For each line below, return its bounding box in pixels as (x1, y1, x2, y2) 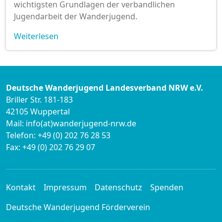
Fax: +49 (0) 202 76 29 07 (6, 141, 95, 153)
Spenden (150, 181, 183, 193)
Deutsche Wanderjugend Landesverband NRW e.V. (6, 82, 203, 93)
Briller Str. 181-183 (6, 94, 73, 105)
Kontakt (6, 181, 36, 193)
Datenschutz (95, 181, 142, 193)
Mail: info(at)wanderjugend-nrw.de (6, 117, 136, 129)
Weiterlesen (14, 30, 58, 42)
